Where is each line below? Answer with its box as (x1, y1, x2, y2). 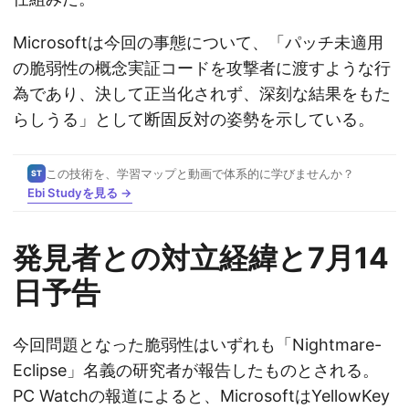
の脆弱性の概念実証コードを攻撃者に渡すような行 (13, 58, 391, 79)
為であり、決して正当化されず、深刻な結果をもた (13, 84, 391, 104)
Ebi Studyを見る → (27, 184, 132, 200)
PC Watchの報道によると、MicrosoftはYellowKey (13, 386, 390, 406)
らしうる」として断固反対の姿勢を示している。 (13, 110, 374, 130)
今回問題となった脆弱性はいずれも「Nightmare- (13, 335, 382, 355)
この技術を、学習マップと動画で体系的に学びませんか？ (46, 165, 354, 181)
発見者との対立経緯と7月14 (13, 240, 389, 277)
